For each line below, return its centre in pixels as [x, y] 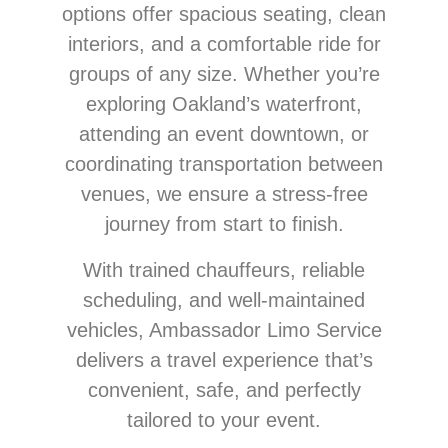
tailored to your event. [224, 419]
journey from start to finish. [224, 223]
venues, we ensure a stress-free [224, 193]
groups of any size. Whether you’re [224, 73]
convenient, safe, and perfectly [224, 389]
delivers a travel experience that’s [224, 359]
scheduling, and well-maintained [224, 299]
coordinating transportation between [224, 163]
